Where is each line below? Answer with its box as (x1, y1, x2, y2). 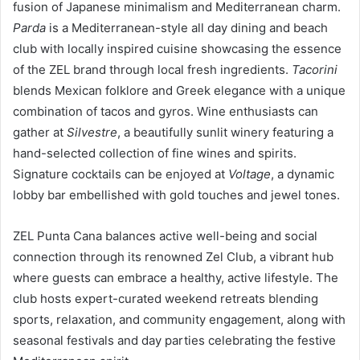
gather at (13, 124, 67, 140)
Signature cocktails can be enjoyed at (13, 166, 228, 182)
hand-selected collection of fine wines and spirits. (13, 145, 297, 161)
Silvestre (67, 124, 117, 140)
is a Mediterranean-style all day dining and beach (46, 19, 328, 35)
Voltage (228, 166, 271, 182)
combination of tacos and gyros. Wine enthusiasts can (13, 103, 318, 119)
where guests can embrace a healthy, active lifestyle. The (13, 269, 338, 285)
